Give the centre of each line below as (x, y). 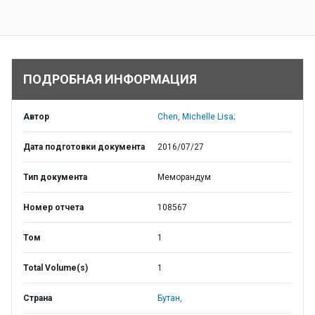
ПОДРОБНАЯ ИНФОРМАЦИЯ (110, 79)
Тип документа (55, 177)
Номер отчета (53, 207)
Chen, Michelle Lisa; (196, 117)
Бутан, (170, 298)
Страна (38, 298)
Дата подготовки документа (84, 147)
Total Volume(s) (56, 268)
